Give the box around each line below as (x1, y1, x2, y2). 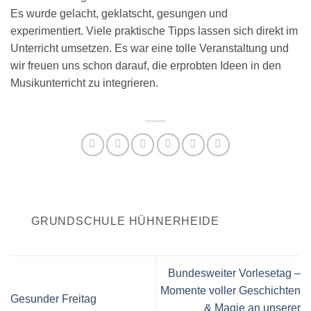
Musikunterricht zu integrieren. (10, 76, 158, 89)
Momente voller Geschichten (160, 284, 301, 296)
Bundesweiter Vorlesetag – (168, 267, 301, 279)
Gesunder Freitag (10, 293, 96, 305)
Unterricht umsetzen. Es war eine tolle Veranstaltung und (10, 42, 289, 54)
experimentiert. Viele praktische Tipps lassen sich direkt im (10, 24, 298, 37)
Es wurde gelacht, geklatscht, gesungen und (10, 7, 228, 19)
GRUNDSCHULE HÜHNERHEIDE (31, 215, 219, 228)
